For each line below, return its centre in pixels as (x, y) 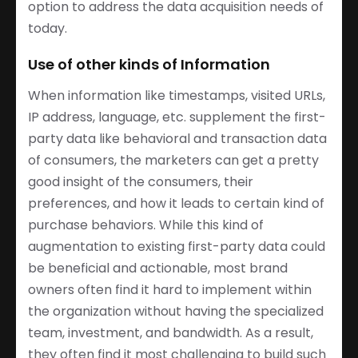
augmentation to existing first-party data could (177, 246)
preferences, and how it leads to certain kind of (176, 203)
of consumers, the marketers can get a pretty (173, 160)
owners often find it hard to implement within (170, 289)
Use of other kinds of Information (149, 64)
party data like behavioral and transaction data (177, 138)
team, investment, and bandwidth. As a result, (171, 332)
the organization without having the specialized (176, 311)
